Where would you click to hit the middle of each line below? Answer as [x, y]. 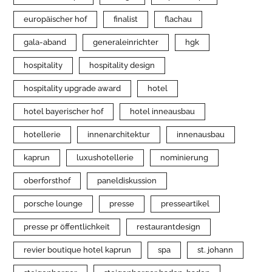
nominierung [185, 158]
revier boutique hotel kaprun [78, 250]
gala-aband [45, 42]
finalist [126, 19]
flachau [178, 19]
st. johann [216, 250]
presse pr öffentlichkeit [67, 227]
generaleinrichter [126, 42]
